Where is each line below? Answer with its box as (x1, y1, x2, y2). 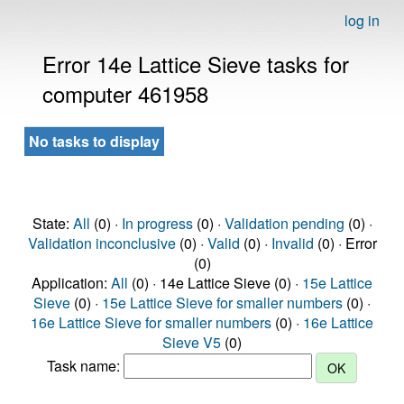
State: (32, 213, 73, 234)
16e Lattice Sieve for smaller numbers (31, 312, 271, 333)
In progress (121, 213, 193, 234)
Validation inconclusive (27, 233, 176, 253)
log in (344, 10, 380, 31)
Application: (32, 272, 111, 293)
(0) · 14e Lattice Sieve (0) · (128, 272, 302, 293)
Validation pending (224, 213, 344, 234)
